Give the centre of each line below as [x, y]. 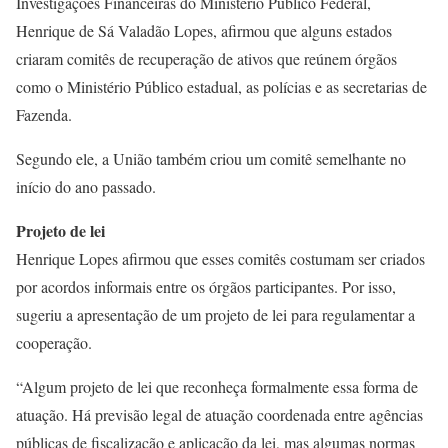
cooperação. [54, 343]
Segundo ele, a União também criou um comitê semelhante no [211, 159]
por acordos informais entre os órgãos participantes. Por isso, [206, 287]
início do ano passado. [86, 187]
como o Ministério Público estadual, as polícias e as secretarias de [221, 87]
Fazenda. [44, 115]
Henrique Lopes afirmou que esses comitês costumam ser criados [220, 259]
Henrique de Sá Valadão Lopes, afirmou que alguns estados [204, 31]
